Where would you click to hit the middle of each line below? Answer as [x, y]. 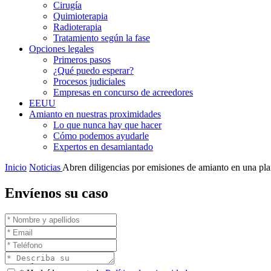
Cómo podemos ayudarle [101, 136]
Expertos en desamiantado [103, 147]
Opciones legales [61, 49]
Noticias [46, 167]
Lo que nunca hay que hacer [107, 125]
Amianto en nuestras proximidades [95, 114]
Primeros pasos [82, 60]
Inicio [16, 167]
